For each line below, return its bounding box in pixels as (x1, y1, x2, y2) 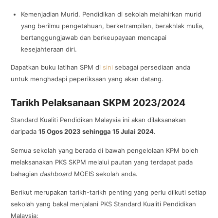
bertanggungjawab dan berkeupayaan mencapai (21, 34, 167, 42)
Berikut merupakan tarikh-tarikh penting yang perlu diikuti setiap (11, 188, 207, 196)
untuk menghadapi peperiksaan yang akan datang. (11, 75, 164, 83)
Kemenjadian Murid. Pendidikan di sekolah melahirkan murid (21, 10, 202, 18)
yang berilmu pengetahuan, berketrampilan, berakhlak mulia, (21, 22, 204, 30)
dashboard (40, 169, 73, 178)
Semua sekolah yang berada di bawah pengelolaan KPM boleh (11, 146, 199, 154)
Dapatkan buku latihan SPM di (11, 63, 103, 72)
